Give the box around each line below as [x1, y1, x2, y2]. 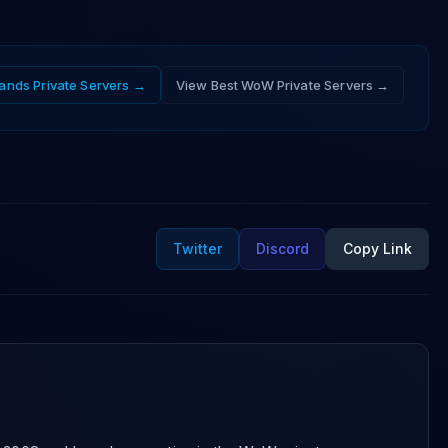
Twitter [173, 240, 223, 257]
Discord [256, 240, 310, 257]
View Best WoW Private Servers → [175, 77, 390, 93]
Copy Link [343, 240, 413, 257]
